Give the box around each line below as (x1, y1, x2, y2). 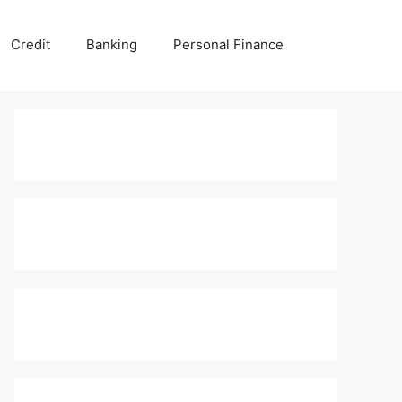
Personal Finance (173, 36, 284, 54)
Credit (11, 36, 50, 54)
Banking (86, 36, 137, 54)
